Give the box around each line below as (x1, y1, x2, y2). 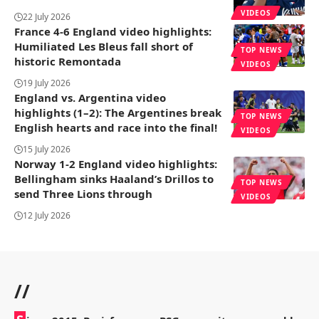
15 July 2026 (23, 142, 70, 155)
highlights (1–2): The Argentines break (14, 105, 221, 120)
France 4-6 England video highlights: (14, 23, 211, 38)
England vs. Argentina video (14, 90, 166, 105)
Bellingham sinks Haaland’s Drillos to (14, 171, 214, 186)
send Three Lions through (14, 186, 152, 201)
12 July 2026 (23, 209, 70, 221)
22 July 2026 (23, 10, 70, 23)
